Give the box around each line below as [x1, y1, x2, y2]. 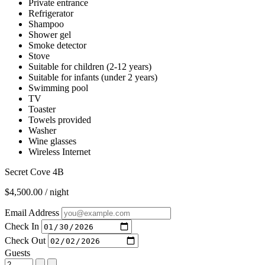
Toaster [28, 104, 56, 114]
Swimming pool [28, 83, 88, 93]
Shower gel [28, 30, 71, 40]
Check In [5, 221, 39, 231]
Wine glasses [28, 136, 76, 146]
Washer [28, 125, 56, 135]
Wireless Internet [28, 147, 91, 157]
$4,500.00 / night [5, 187, 69, 197]
